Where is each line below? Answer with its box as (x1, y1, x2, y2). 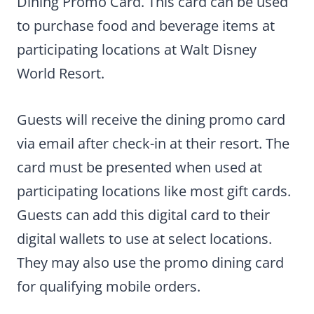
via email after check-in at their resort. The (17, 133, 289, 153)
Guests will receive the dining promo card (17, 109, 285, 129)
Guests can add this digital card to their (17, 205, 270, 224)
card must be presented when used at (17, 157, 262, 177)
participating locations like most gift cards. (17, 181, 291, 200)
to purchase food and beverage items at (17, 15, 275, 35)
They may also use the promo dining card (17, 252, 284, 272)
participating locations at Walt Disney (17, 39, 257, 59)
